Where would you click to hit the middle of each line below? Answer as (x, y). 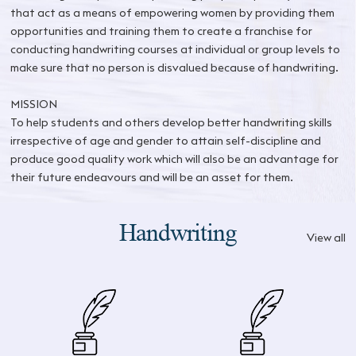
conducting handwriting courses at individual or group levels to (176, 49)
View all (326, 238)
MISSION (34, 104)
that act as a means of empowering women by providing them (173, 12)
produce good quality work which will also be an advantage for (175, 159)
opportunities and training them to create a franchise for (162, 31)
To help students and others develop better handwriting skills (172, 122)
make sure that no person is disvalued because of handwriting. (175, 67)
